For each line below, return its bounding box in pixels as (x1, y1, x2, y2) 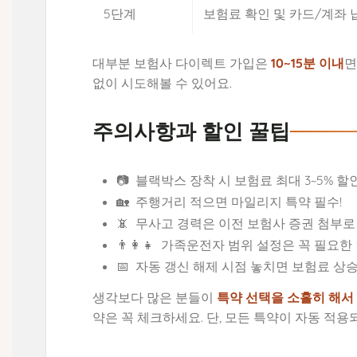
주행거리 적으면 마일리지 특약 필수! (135, 193, 342, 210)
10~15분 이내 (271, 54, 345, 71)
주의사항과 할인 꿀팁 (92, 120, 291, 144)
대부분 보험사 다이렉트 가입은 (92, 54, 272, 71)
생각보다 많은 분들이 (92, 289, 218, 306)
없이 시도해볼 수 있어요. (92, 74, 233, 91)
